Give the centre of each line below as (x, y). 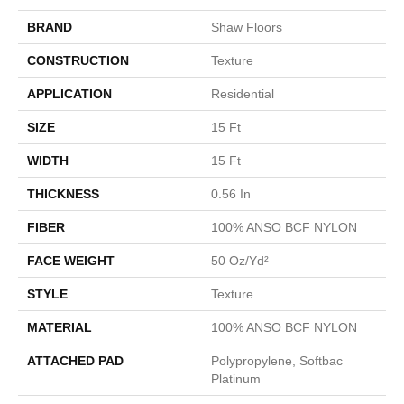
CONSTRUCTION (78, 61)
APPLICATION (69, 94)
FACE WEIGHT (71, 261)
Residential (243, 94)
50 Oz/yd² (240, 261)
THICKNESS (63, 194)
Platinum (236, 379)
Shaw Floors (247, 28)
